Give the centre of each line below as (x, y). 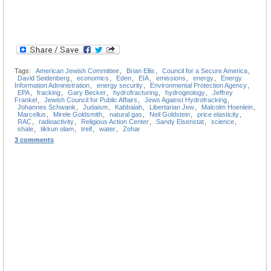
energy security (120, 85)
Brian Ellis (141, 70)
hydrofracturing (135, 92)
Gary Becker (87, 92)
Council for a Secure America (205, 70)
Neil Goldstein (170, 114)
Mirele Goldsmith (78, 114)
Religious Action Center (115, 121)
